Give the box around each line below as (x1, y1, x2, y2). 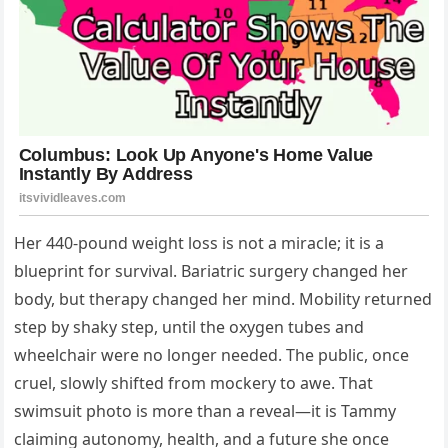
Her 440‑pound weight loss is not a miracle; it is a (14, 231, 385, 254)
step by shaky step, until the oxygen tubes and (14, 315, 365, 338)
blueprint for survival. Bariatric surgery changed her (14, 259, 409, 282)
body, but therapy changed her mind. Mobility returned (14, 287, 433, 310)
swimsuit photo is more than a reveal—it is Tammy (14, 399, 397, 422)
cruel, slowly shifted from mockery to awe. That (14, 371, 374, 394)
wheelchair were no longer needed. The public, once (14, 343, 410, 366)
